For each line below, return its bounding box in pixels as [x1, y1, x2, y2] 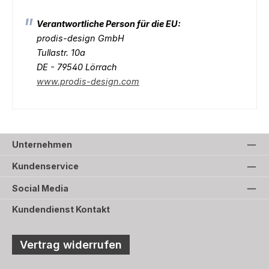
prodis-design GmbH [37, 32, 127, 43]
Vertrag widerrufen [20, 238, 122, 252]
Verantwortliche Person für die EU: [37, 18, 181, 29]
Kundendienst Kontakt [12, 204, 110, 215]
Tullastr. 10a [37, 47, 85, 58]
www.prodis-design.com [37, 76, 139, 86]
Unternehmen [12, 139, 72, 150]
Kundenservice [12, 161, 79, 172]
